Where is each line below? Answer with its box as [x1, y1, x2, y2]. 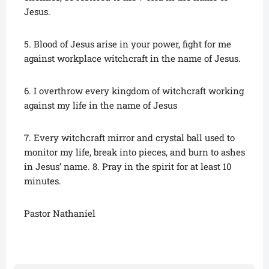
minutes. [24, 175, 61, 187]
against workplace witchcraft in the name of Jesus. [24, 52, 241, 65]
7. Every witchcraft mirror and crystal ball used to [24, 131, 235, 144]
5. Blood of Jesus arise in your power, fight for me [24, 38, 231, 50]
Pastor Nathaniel [24, 207, 95, 220]
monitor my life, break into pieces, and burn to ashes [24, 146, 245, 159]
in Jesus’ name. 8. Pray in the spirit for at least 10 [24, 160, 232, 173]
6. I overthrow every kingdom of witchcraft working [24, 85, 244, 97]
